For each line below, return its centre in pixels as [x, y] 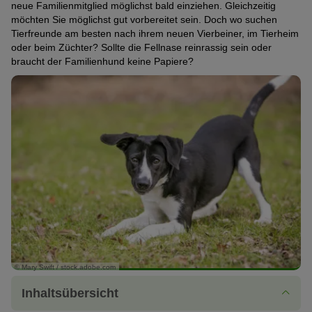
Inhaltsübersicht [70, 293]
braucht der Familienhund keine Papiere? [102, 61]
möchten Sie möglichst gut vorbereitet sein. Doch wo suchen [144, 19]
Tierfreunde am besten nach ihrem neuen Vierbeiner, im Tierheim [155, 33]
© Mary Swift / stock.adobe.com [65, 267]
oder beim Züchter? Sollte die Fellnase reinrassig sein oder [141, 47]
